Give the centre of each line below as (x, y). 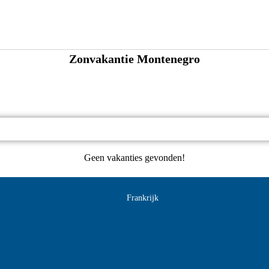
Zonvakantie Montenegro (134, 59)
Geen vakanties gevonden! (134, 158)
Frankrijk (143, 198)
